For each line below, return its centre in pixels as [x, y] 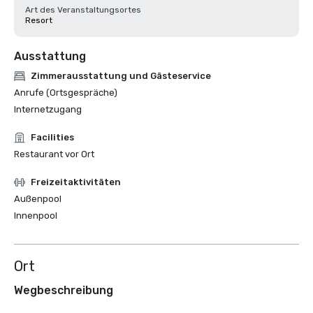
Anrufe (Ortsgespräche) [66, 93]
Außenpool [38, 199]
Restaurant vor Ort [54, 154]
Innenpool [36, 216]
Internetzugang [48, 109]
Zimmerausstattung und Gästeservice [121, 76]
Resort [39, 20]
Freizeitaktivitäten [76, 182]
